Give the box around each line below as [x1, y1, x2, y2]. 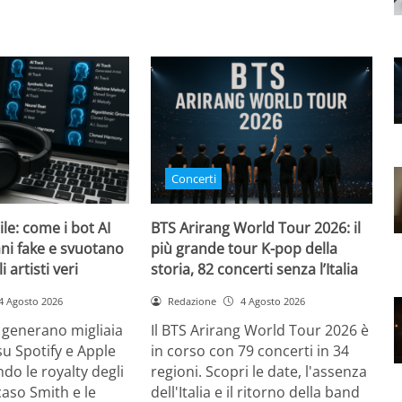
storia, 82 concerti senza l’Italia [151, 259, 359, 280]
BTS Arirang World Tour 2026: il [151, 218, 362, 239]
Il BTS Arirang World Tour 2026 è [151, 319, 370, 340]
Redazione [168, 294, 217, 309]
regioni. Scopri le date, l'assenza [151, 361, 368, 381]
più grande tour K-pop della [151, 239, 338, 259]
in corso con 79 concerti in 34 [151, 340, 350, 361]
